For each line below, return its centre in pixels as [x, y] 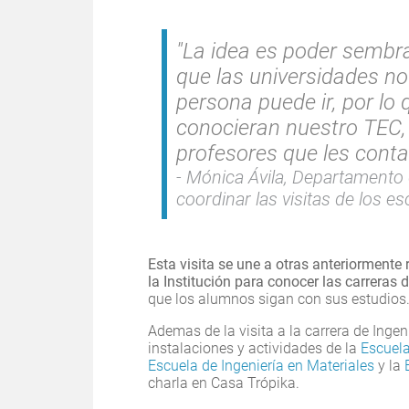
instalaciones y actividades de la [254, 349]
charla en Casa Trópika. [224, 383]
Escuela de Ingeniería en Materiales [263, 366]
